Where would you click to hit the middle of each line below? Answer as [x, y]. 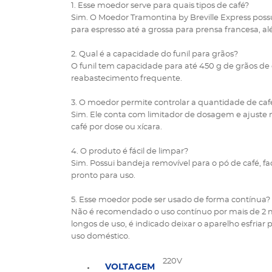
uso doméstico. [100, 236]
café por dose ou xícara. [117, 127]
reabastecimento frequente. [127, 79]
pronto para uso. [103, 176]
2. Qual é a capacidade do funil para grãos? [155, 54]
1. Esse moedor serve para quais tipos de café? [160, 6]
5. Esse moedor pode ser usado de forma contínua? [171, 200]
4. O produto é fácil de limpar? [130, 151]
